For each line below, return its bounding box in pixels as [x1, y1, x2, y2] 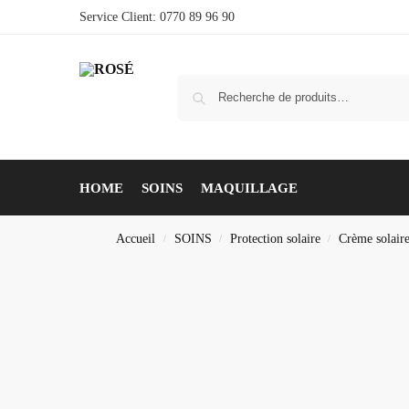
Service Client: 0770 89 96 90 [79, 10, 235, 24]
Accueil [116, 232, 156, 246]
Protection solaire [229, 232, 320, 246]
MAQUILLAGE [201, 181, 299, 195]
